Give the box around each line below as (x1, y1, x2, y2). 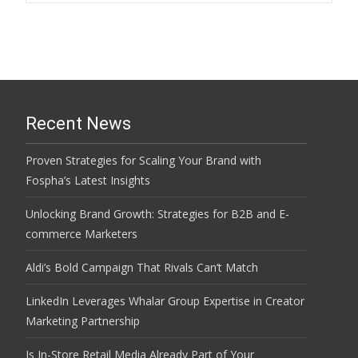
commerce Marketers (26, 226, 137, 241)
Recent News (26, 113, 131, 133)
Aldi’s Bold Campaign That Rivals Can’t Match (26, 260, 258, 275)
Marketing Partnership (26, 313, 140, 328)
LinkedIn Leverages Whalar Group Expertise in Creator (26, 293, 304, 308)
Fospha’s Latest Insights (26, 173, 150, 188)
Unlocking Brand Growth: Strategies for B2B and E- (26, 206, 289, 221)
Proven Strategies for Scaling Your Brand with (26, 153, 261, 168)
